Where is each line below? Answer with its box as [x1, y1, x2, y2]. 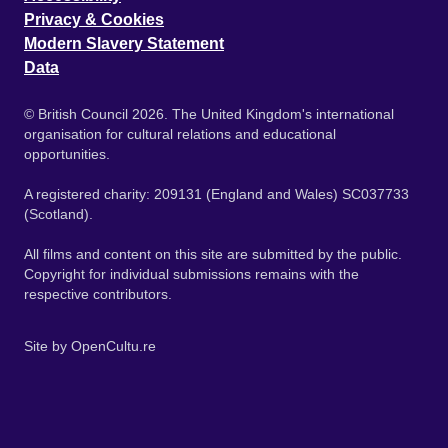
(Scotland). [24, 206, 97, 222]
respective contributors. [24, 286, 172, 302]
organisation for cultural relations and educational [24, 126, 336, 142]
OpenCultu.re [71, 338, 156, 354]
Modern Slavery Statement [24, 35, 224, 52]
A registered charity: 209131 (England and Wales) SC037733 [24, 186, 409, 202]
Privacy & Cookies [24, 11, 164, 28]
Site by [24, 338, 71, 354]
